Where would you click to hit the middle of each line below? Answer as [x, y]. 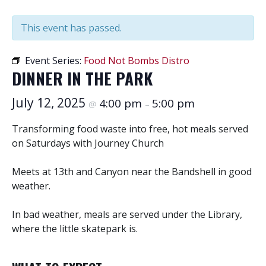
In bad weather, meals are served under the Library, [127, 214]
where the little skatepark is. [75, 229]
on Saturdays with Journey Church [88, 143]
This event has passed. [71, 28]
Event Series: [54, 61]
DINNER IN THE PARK [82, 78]
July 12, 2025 [50, 103]
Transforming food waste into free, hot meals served [130, 129]
